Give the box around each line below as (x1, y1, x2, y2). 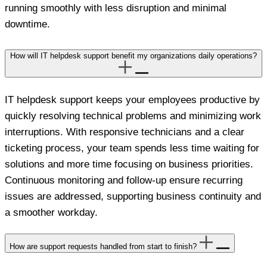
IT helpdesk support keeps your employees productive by (5, 94, 260, 106)
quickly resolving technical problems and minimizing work (5, 110, 261, 122)
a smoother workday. (5, 207, 98, 219)
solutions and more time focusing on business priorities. (5, 159, 253, 170)
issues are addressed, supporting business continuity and (5, 191, 261, 203)
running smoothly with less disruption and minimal (5, 2, 226, 14)
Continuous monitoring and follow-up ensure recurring (5, 175, 243, 187)
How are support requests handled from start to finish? (10, 242, 197, 252)
